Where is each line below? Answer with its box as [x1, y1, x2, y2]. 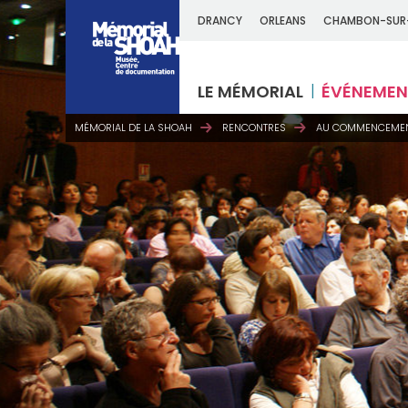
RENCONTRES [222, 120, 286, 135]
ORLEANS [260, 13, 306, 28]
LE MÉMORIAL [198, 80, 303, 103]
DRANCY [198, 13, 242, 28]
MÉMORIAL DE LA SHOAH [75, 120, 192, 135]
